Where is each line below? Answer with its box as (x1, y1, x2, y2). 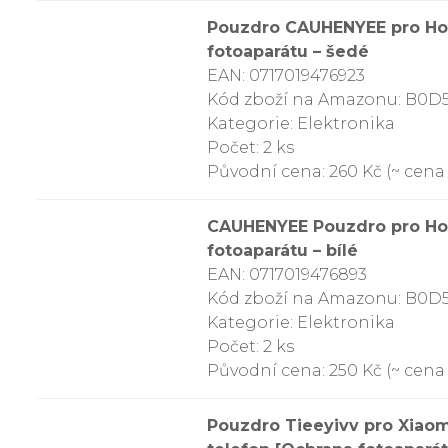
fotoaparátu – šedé (207, 42, 369, 61)
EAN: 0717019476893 (207, 265, 367, 284)
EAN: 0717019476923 (207, 66, 365, 85)
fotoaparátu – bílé (207, 241, 358, 260)
